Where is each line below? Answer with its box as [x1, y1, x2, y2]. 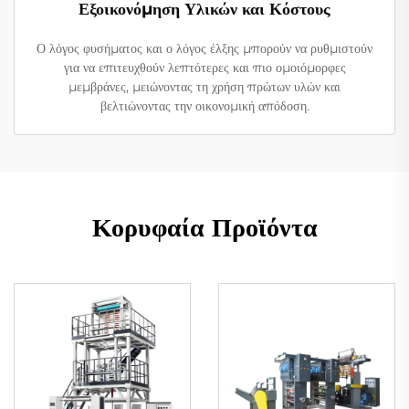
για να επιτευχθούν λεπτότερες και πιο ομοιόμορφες [63, 58, 346, 76]
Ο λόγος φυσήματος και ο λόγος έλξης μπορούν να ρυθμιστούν [37, 39, 372, 57]
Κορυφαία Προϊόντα [91, 211, 318, 243]
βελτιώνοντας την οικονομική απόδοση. [100, 97, 309, 114]
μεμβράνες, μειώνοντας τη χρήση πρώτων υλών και [68, 78, 341, 95]
